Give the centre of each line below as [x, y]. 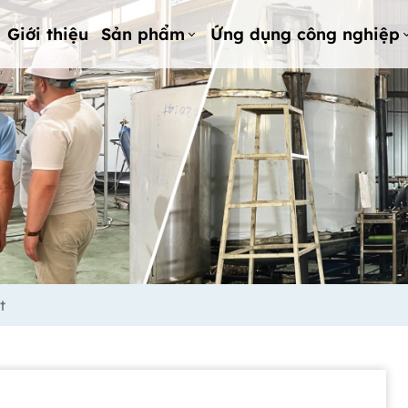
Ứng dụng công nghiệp [306, 34]
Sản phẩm [143, 34]
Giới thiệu [48, 34]
